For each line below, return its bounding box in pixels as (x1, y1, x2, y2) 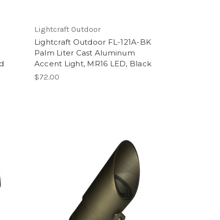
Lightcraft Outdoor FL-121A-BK (34, 37, 152, 47)
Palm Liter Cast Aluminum (34, 48, 135, 58)
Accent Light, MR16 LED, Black (34, 59, 152, 69)
